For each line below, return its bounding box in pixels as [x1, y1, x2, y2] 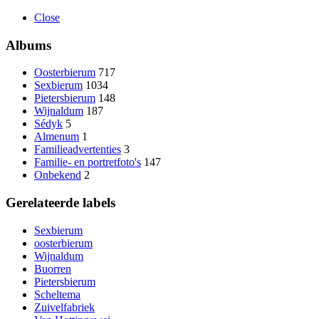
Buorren [34, 262, 71, 275]
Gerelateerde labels [6, 195, 115, 211]
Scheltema [34, 288, 80, 300]
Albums [6, 37, 51, 53]
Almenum [34, 130, 79, 143]
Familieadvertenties [34, 143, 121, 156]
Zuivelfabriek [34, 300, 95, 313]
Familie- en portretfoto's [34, 156, 141, 169]
